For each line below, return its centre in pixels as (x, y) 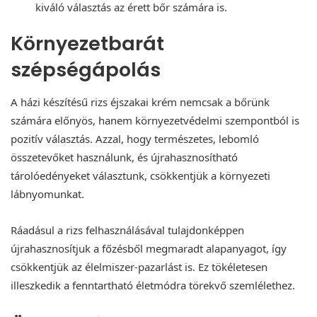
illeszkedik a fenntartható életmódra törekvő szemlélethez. (153, 285)
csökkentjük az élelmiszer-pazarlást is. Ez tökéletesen (139, 266)
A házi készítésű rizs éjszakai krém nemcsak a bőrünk (140, 102)
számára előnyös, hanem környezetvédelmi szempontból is (155, 120)
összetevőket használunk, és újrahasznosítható (124, 157)
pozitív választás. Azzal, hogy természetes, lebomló (135, 138)
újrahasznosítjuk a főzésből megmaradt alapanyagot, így (149, 248)
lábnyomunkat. (47, 194)
